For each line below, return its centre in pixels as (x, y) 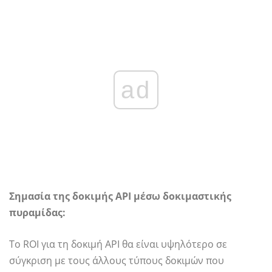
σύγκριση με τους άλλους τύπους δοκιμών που (117, 261)
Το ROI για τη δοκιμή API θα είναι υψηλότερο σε (118, 244)
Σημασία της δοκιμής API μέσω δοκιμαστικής (120, 196)
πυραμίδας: (37, 213)
